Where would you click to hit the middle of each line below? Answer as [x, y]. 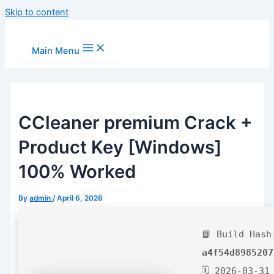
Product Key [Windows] [120, 147]
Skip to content [37, 12]
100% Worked [77, 171]
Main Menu [56, 51]
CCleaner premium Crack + [136, 122]
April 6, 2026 [80, 198]
